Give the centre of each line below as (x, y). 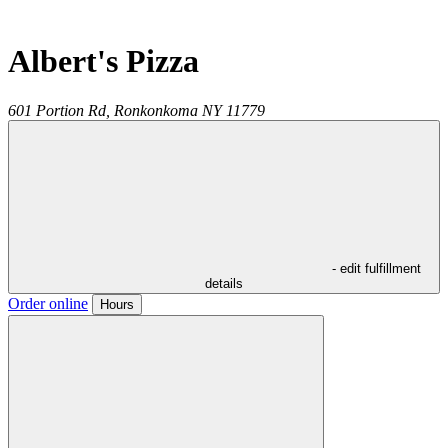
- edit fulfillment (376, 268)
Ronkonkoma (156, 110)
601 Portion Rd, (59, 110)
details (224, 283)
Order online (48, 303)
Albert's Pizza (103, 61)
